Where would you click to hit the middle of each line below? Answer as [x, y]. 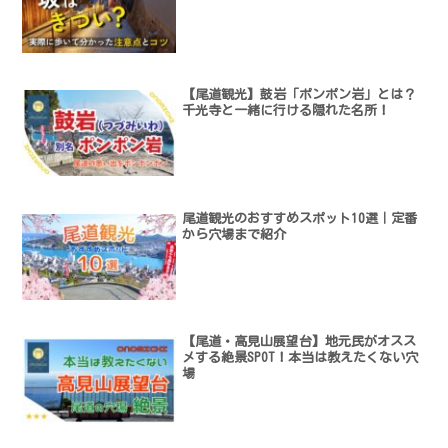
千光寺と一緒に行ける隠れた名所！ [286, 111]
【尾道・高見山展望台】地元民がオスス [299, 342]
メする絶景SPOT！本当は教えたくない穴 [300, 358]
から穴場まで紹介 [234, 234]
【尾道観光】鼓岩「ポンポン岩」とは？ [299, 95]
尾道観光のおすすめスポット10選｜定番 [300, 218]
